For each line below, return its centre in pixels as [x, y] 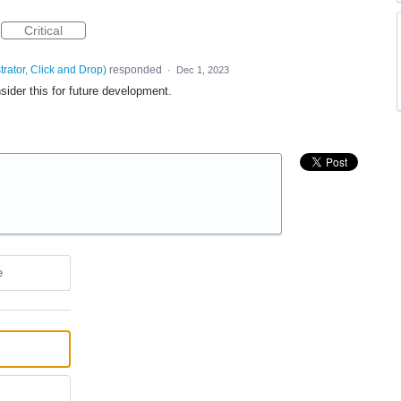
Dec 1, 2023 [202, 70]
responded [135, 70]
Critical [43, 30]
